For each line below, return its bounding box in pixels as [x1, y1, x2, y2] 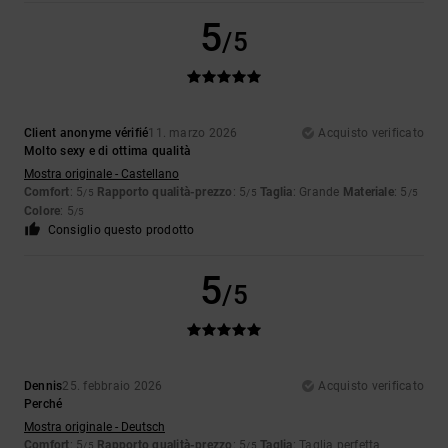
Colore [24, 204, 61, 219]
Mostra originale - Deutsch [24, 420, 165, 435]
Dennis [24, 379, 63, 394]
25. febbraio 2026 [62, 379, 163, 394]
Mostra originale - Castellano [24, 167, 179, 182]
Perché [24, 397, 63, 412]
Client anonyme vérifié [24, 126, 149, 141]
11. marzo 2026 [148, 126, 238, 141]
